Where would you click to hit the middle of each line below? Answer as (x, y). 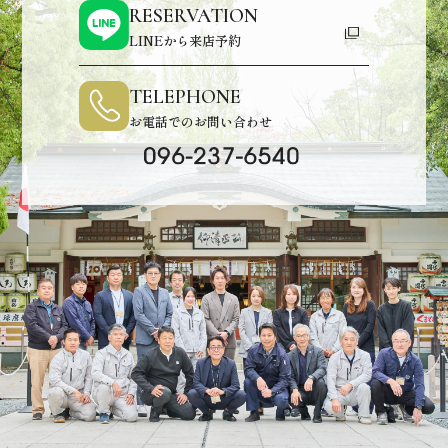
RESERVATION (193, 15)
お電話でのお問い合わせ (200, 121)
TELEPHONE (185, 96)
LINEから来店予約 (185, 40)
